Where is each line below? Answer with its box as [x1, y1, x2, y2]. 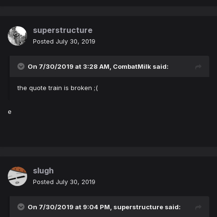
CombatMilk [113, 62, 151, 71]
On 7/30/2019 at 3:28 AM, [28, 62, 113, 71]
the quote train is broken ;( [17, 84, 98, 92]
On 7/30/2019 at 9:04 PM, [28, 203, 113, 211]
